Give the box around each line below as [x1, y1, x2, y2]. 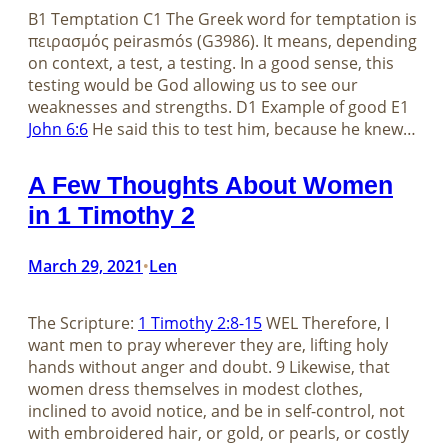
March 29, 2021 [28, 255, 143, 278]
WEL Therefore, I [262, 312, 389, 335]
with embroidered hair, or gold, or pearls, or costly [28, 422, 409, 445]
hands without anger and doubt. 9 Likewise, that [28, 356, 390, 379]
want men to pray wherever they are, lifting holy [28, 334, 388, 357]
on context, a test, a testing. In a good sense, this [28, 52, 394, 75]
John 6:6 [28, 118, 88, 141]
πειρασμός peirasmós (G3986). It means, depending [28, 30, 417, 53]
